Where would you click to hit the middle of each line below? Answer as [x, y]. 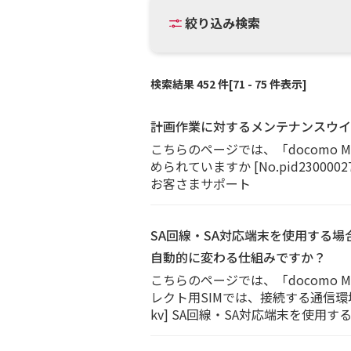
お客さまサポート [201, 183]
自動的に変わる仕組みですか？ [238, 257]
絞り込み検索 [223, 23]
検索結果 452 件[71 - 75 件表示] [229, 84]
